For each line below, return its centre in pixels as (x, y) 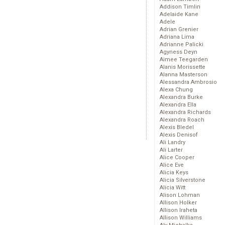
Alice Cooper (177, 158)
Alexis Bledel (177, 128)
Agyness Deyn (179, 52)
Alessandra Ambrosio (188, 82)
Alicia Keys (174, 173)
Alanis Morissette (183, 67)
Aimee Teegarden (184, 60)
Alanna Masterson (184, 75)
